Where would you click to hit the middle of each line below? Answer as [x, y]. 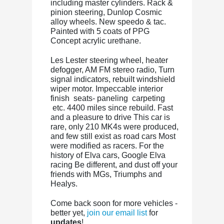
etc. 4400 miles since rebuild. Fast [112, 108]
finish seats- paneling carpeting [108, 98]
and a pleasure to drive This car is [110, 117]
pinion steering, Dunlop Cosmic [106, 12]
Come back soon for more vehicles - [114, 203]
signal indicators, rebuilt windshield [113, 79]
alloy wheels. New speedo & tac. [108, 22]
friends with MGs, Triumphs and [106, 174]
